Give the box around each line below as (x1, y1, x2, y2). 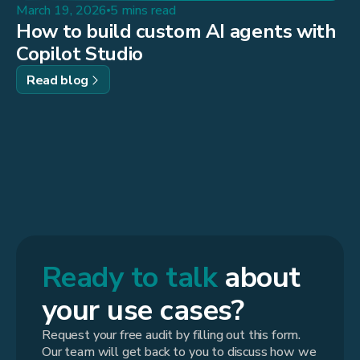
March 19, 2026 (16, 2, 108, 20)
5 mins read (110, 2, 177, 20)
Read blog (27, 72, 89, 90)
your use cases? (42, 291, 244, 331)
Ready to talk (42, 258, 217, 298)
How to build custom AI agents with (16, 18, 337, 45)
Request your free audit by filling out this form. (42, 326, 301, 345)
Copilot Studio (16, 41, 143, 67)
